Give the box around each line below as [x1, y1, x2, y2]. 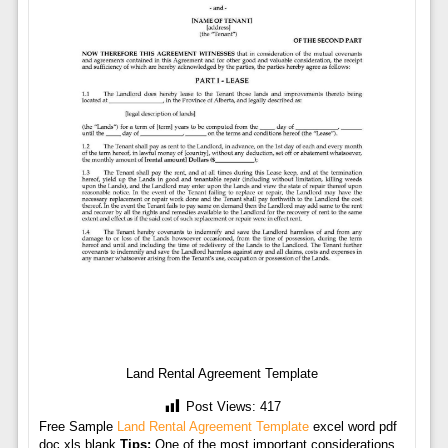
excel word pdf [308, 419, 397, 435]
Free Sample [38, 419, 117, 435]
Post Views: [186, 399, 257, 415]
